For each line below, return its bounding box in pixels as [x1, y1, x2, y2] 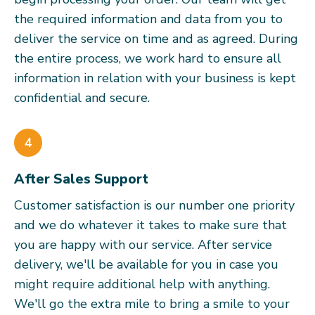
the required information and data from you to [14, 11, 283, 27]
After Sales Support [14, 170, 148, 188]
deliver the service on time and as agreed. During [14, 30, 298, 47]
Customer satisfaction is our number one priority [14, 197, 295, 214]
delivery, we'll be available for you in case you [14, 256, 278, 273]
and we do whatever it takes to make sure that [14, 217, 287, 233]
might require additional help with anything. [14, 276, 270, 292]
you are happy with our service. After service [14, 236, 272, 253]
